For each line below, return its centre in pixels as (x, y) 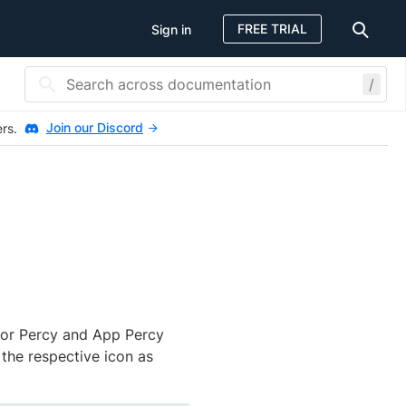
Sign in (171, 29)
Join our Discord (95, 127)
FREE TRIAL (272, 28)
